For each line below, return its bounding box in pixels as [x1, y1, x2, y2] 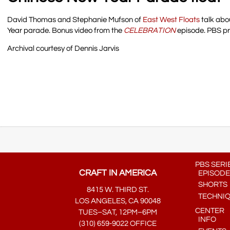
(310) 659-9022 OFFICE [79, 219, 157, 227]
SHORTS [195, 181, 228, 189]
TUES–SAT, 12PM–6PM [78, 208, 157, 217]
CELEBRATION [124, 27, 176, 35]
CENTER [195, 206, 225, 215]
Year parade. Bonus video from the [7, 27, 124, 35]
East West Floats [143, 16, 200, 24]
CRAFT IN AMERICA [79, 168, 157, 178]
